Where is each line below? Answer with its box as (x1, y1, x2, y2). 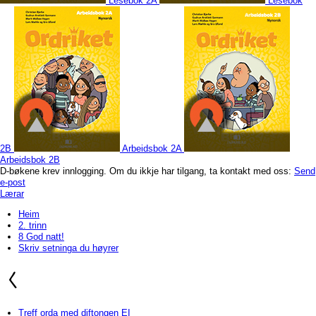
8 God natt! (18, 231, 64, 242)
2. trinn (18, 220, 47, 231)
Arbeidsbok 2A (122, 143, 181, 154)
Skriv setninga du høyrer (18, 243, 119, 253)
